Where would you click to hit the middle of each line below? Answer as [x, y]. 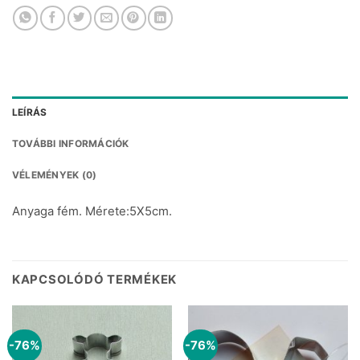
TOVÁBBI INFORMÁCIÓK [71, 144]
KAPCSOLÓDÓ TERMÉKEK [95, 280]
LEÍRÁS [30, 112]
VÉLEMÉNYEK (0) [55, 175]
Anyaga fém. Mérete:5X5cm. [92, 211]
